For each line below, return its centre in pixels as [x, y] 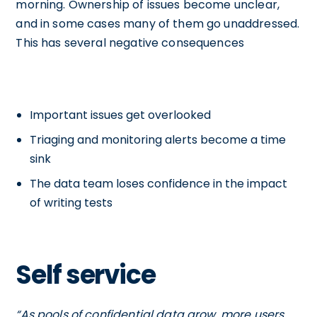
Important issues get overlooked [121, 115]
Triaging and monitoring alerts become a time [158, 140]
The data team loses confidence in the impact [159, 184]
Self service [86, 275]
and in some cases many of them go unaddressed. [158, 24]
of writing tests [71, 203]
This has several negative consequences [130, 43]
